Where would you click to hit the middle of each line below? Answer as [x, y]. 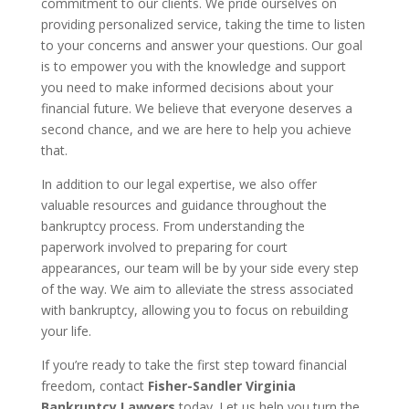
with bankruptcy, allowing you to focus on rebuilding [194, 310]
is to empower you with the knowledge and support [193, 66]
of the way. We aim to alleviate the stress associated [197, 289]
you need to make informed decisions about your [187, 87]
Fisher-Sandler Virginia [221, 386]
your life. [66, 331]
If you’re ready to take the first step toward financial [194, 365]
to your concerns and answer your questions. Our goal [201, 45]
